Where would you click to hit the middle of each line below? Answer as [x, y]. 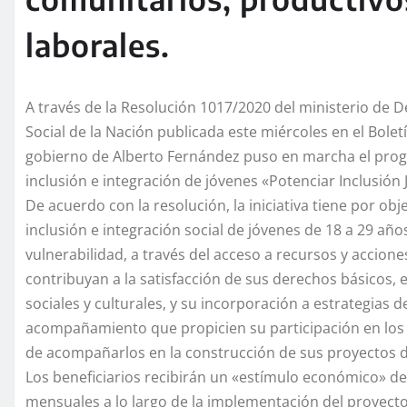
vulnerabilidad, [78, 254]
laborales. [98, 44]
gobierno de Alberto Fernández [134, 156]
